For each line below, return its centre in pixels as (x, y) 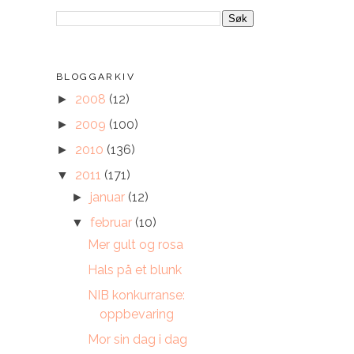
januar (109, 197)
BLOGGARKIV (96, 77)
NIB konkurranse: (136, 295)
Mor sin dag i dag (137, 339)
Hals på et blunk (134, 270)
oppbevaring (136, 314)
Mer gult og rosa (135, 245)
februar (113, 222)
